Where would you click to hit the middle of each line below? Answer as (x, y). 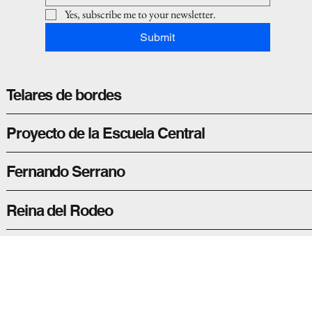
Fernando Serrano (65, 172)
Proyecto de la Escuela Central (105, 133)
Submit (158, 38)
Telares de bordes (63, 95)
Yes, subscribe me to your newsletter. (141, 15)
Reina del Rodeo (59, 210)
